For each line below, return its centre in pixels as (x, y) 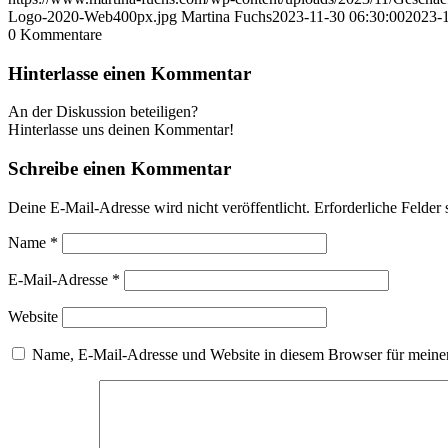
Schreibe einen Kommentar (119, 168)
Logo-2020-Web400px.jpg (92, 16)
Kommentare (61, 34)
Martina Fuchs (226, 16)
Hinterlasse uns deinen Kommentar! (121, 130)
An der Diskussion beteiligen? (103, 112)
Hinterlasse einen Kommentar (129, 73)
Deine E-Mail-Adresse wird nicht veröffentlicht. (159, 207)
